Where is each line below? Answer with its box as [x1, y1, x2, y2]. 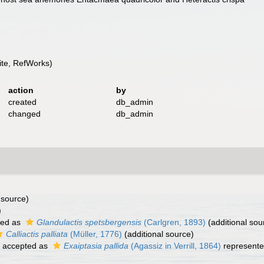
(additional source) [122, 229, 194, 239]
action [8, 85, 34, 95]
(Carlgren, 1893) [141, 217, 206, 227]
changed [8, 109, 41, 118]
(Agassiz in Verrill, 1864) [128, 241, 221, 250]
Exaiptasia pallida [64, 241, 128, 250]
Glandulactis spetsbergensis [37, 217, 141, 227]
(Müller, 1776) [68, 229, 122, 239]
